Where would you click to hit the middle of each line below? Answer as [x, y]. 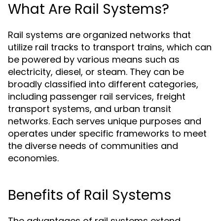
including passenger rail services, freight [97, 96]
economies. [33, 158]
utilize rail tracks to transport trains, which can [110, 47]
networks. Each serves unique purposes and [105, 121]
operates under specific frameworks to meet [107, 133]
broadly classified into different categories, [103, 84]
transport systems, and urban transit [90, 109]
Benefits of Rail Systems [90, 195]
